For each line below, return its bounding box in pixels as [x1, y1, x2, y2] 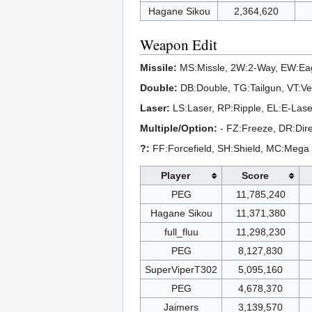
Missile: [140, 62, 177, 74]
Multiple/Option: [140, 123, 217, 134]
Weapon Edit [140, 35, 217, 55]
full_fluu [164, 226, 198, 238]
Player [161, 170, 191, 182]
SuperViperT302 [145, 264, 217, 276]
